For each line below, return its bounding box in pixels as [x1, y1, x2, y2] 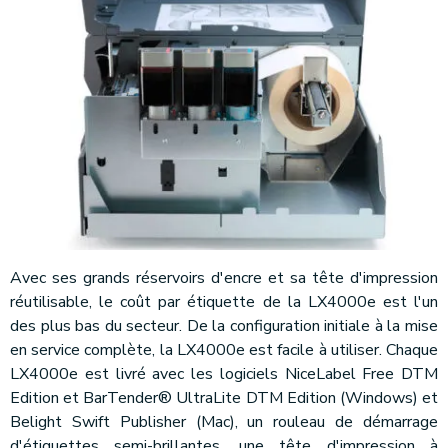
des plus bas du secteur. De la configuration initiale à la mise [10, 314, 438, 337]
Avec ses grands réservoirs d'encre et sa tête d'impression [10, 266, 438, 289]
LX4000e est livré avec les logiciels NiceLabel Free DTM [10, 362, 438, 385]
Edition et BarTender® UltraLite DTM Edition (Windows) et [10, 386, 438, 409]
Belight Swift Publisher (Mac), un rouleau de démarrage [10, 410, 438, 433]
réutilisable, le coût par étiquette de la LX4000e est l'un [10, 290, 438, 313]
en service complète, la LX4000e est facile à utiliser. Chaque [10, 338, 438, 361]
